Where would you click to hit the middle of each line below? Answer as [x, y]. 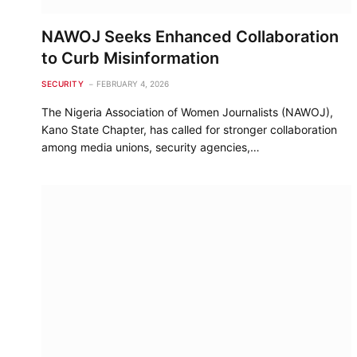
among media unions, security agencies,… [151, 147]
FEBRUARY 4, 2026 [133, 83]
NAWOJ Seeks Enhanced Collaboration [190, 36]
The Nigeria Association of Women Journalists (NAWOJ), [187, 112]
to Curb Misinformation [130, 58]
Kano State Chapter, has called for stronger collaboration [189, 129]
